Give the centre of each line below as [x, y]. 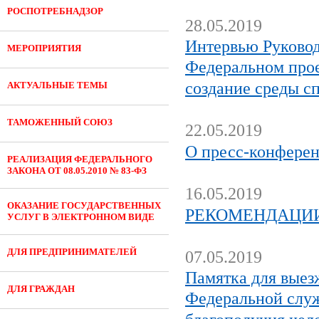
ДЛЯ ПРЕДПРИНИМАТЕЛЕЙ [72, 252]
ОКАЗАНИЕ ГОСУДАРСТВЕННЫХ [84, 205]
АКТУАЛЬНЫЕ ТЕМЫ [57, 85]
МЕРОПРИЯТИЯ [44, 48]
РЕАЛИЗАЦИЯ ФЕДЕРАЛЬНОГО [80, 159]
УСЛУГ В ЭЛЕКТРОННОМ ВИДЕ [81, 217]
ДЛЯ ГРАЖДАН [41, 289]
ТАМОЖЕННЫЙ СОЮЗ [60, 122]
